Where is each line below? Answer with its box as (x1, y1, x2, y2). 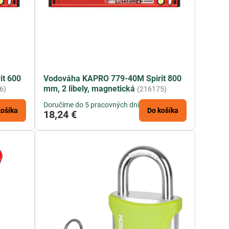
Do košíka (147, 106, 179, 115)
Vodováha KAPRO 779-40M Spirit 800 (43, 74, 182, 84)
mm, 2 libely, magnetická (43, 84, 135, 94)
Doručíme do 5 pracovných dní (43, 101, 140, 109)
